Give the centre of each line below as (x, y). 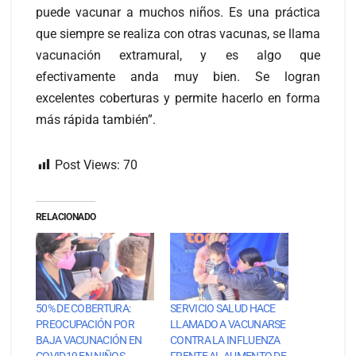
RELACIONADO (66, 217)
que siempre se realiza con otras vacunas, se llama (178, 33)
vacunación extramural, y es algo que (178, 55)
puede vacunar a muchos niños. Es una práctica (178, 12)
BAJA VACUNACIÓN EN (89, 341)
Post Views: (87, 164)
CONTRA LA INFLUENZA (225, 341)
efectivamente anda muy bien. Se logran (178, 76)
